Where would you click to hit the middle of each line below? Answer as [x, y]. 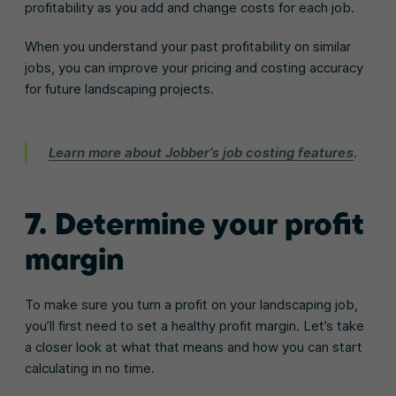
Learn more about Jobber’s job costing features [201, 152]
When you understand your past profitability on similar [188, 46]
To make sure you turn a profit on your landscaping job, [191, 304]
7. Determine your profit [194, 223]
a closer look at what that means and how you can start [194, 346]
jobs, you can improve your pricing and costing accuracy [194, 67]
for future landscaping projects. [119, 88]
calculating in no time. [90, 368]
